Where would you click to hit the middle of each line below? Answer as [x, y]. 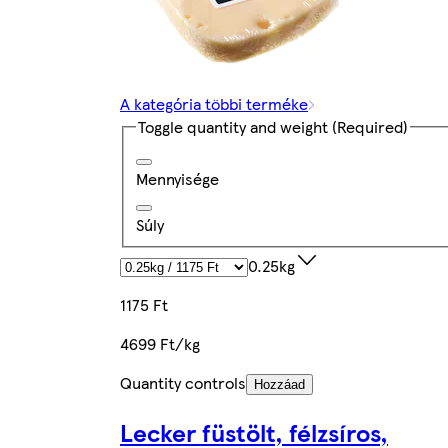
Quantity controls [183, 382]
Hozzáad [279, 384]
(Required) [368, 127]
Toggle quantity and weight [233, 127]
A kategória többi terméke [214, 104]
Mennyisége [177, 178]
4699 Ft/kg [160, 343]
